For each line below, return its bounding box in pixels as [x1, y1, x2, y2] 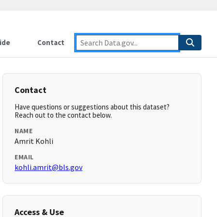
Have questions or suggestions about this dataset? [15, 102, 170, 111]
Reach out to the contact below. [15, 110, 112, 120]
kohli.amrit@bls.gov [15, 162, 83, 172]
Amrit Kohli [15, 136, 54, 146]
